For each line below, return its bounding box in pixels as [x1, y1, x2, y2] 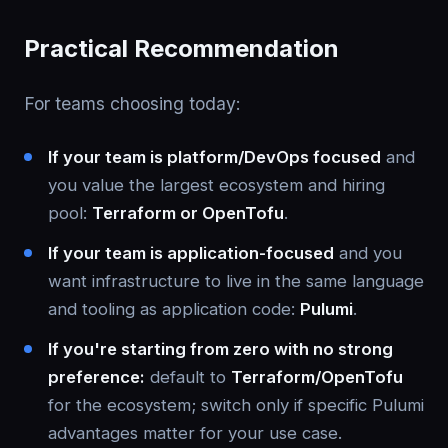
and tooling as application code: [48, 299, 300, 319]
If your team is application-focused [48, 243, 334, 263]
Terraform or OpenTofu [92, 203, 284, 223]
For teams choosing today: [24, 93, 241, 114]
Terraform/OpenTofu [231, 367, 403, 387]
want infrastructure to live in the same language [48, 271, 424, 291]
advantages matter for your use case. [48, 423, 342, 443]
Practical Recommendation [24, 34, 339, 63]
